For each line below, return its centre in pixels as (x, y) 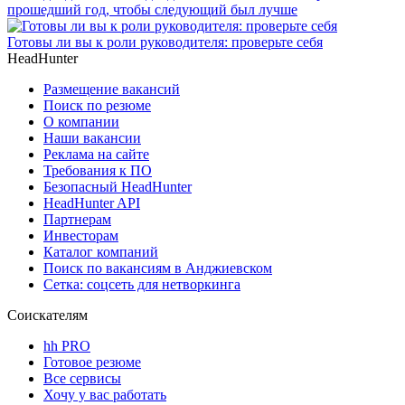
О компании (81, 121)
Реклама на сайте (96, 154)
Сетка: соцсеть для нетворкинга (142, 284)
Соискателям (47, 315)
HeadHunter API (92, 202)
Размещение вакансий (112, 89)
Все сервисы (82, 378)
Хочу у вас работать (105, 394)
